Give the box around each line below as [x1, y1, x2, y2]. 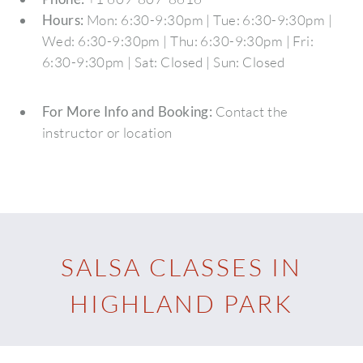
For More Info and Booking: [41, 102, 213, 120]
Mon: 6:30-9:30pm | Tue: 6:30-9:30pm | [83, 11, 333, 29]
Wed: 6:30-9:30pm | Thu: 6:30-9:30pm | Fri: [41, 32, 314, 50]
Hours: [41, 11, 84, 29]
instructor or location [41, 123, 173, 141]
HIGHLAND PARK [69, 288, 294, 318]
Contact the [212, 102, 288, 120]
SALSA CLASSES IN [60, 251, 303, 282]
